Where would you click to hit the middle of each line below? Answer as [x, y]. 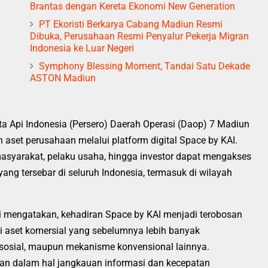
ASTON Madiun [63, 78]
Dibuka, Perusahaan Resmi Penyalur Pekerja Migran [139, 36]
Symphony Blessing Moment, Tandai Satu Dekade [144, 66]
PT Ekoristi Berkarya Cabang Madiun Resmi [131, 24]
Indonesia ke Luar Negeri [82, 48]
